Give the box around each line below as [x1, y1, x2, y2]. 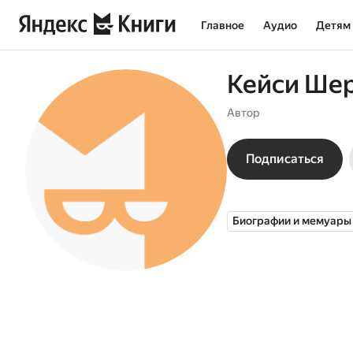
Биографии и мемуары [232, 214, 351, 227]
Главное [201, 19, 244, 32]
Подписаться [246, 151, 324, 166]
